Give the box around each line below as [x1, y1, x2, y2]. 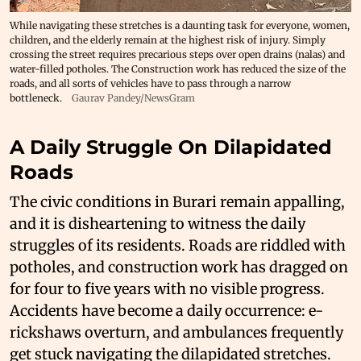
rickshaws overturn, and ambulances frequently [10, 322, 343, 342]
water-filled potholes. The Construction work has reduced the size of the [10, 62, 346, 75]
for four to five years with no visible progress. [10, 279, 325, 298]
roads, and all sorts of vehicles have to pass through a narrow [10, 77, 291, 89]
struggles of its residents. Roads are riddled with [10, 235, 346, 255]
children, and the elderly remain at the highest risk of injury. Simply [10, 33, 326, 46]
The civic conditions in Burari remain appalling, [10, 192, 345, 211]
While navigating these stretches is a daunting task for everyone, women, [10, 19, 350, 31]
